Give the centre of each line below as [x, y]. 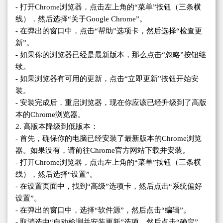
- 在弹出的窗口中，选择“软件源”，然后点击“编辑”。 [103, 210]
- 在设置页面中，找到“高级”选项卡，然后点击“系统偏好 [109, 186]
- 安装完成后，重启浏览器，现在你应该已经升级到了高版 [111, 103]
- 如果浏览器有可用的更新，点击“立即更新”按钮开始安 [107, 79]
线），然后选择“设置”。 [56, 174]
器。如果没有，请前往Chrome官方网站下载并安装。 [103, 151]
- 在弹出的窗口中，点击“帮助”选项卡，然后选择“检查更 [109, 31]
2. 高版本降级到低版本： [57, 127]
